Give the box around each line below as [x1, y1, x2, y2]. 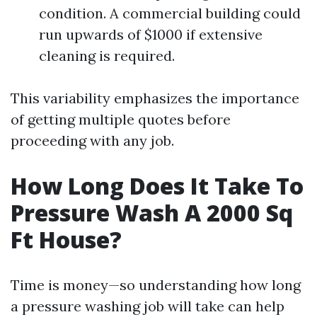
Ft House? [11, 224, 122, 255]
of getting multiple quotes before [11, 110, 231, 128]
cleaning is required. [39, 47, 175, 64]
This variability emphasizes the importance [11, 89, 299, 107]
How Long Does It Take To [11, 171, 304, 201]
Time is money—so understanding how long [11, 276, 301, 294]
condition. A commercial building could [39, 4, 301, 22]
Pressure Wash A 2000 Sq [11, 197, 293, 228]
